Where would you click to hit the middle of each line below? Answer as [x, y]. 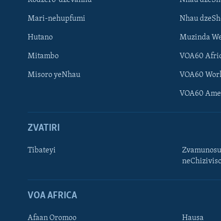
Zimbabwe [27, 207]
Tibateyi [42, 150]
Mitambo [43, 56]
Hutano [40, 37]
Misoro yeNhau [54, 75]
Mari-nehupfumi [56, 18]
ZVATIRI [44, 128]
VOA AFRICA [52, 196]
